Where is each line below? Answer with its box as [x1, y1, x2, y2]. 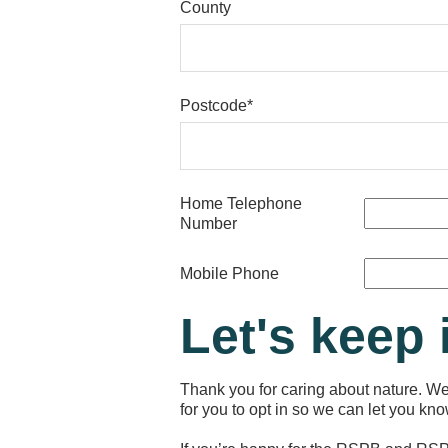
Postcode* [180, 96, 253, 114]
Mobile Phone [180, 264, 279, 282]
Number [180, 214, 237, 232]
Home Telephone [180, 194, 302, 212]
